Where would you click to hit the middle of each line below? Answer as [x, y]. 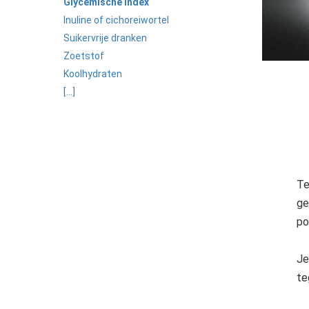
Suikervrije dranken [105, 38]
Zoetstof [84, 56]
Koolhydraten [93, 74]
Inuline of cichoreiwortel [116, 20]
